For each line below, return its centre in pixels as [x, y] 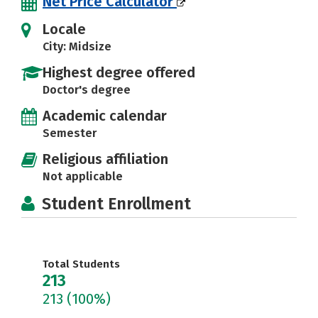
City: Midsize [77, 46]
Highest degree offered [119, 72]
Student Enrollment [116, 204]
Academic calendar [105, 116]
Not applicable [83, 176]
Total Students [81, 264]
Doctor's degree [87, 90]
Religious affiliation [105, 159]
